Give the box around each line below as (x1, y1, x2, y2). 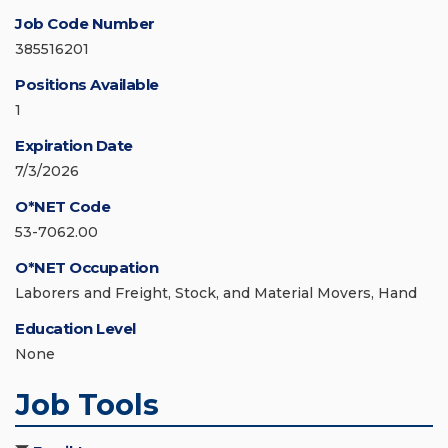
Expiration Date (15, 136, 133, 156)
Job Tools (15, 387, 159, 423)
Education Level (15, 319, 136, 339)
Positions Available (15, 75, 159, 95)
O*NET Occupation (15, 258, 158, 278)
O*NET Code (15, 197, 110, 217)
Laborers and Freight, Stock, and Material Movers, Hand (15, 284, 417, 303)
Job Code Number (15, 14, 155, 34)
